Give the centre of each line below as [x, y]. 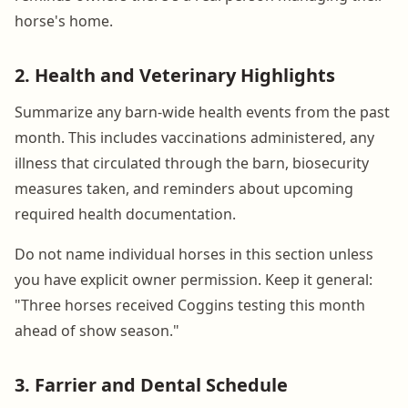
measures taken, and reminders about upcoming [184, 188]
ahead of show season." [97, 330]
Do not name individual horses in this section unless [194, 254]
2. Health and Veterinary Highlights [175, 75]
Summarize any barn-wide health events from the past [202, 112]
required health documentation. [125, 214]
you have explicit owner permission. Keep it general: [194, 279]
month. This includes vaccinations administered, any [194, 137]
